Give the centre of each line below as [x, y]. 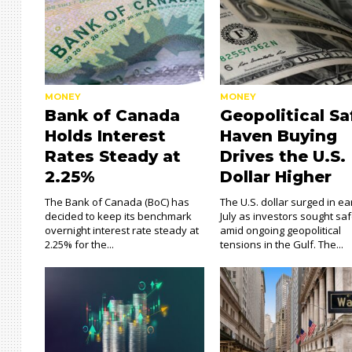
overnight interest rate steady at [122, 230]
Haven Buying [279, 136]
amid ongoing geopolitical [281, 230]
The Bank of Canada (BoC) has [117, 202]
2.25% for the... [79, 244]
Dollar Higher [276, 177]
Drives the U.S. [283, 156]
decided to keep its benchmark [118, 216]
